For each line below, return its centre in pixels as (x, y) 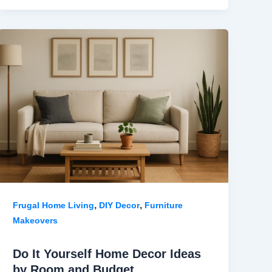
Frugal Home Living (54, 205)
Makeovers (36, 220)
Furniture (164, 205)
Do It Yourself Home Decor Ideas (107, 253)
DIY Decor (120, 205)
